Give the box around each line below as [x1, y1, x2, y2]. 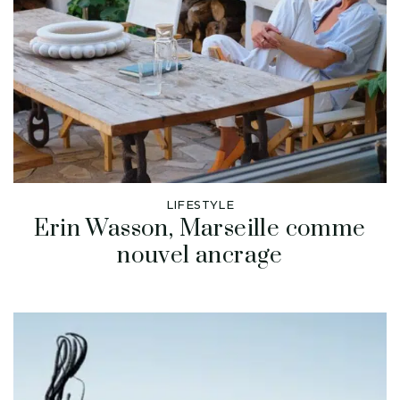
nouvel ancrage [117, 240, 283, 271]
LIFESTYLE [165, 197, 235, 212]
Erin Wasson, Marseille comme [34, 213, 366, 244]
